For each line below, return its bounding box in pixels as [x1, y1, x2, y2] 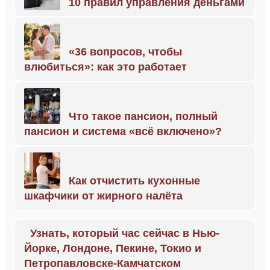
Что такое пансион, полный [69, 110, 218, 122]
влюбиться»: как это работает [24, 61, 187, 73]
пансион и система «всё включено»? [24, 125, 222, 137]
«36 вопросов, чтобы [69, 46, 182, 58]
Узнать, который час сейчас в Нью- [30, 227, 219, 239]
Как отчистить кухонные [69, 175, 200, 187]
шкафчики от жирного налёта [24, 190, 183, 202]
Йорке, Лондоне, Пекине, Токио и [24, 242, 201, 254]
